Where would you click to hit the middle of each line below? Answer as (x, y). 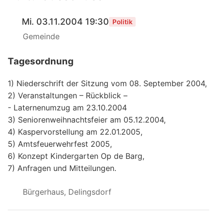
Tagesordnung (41, 61)
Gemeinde (41, 36)
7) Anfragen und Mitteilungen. (62, 168)
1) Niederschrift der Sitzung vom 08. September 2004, (107, 83)
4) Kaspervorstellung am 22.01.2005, (75, 132)
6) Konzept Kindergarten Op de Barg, (76, 156)
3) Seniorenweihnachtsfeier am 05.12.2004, (87, 119)
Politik (122, 22)
